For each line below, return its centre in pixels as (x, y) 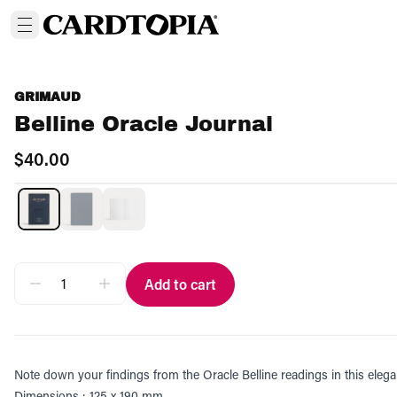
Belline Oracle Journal (144, 124)
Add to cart (180, 284)
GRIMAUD (47, 97)
